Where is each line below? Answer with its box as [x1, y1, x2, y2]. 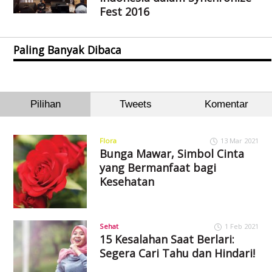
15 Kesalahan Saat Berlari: [99, 231, 234, 246]
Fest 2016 [99, 4, 149, 19]
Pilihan [30, 98, 61, 110]
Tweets [120, 98, 152, 110]
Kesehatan [99, 174, 154, 189]
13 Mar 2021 [220, 136, 259, 145]
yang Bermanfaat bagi [99, 160, 216, 175]
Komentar [204, 98, 248, 110]
